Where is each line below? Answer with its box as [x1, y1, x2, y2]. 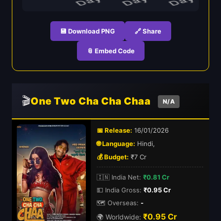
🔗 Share [134, 27, 161, 35]
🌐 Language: [97, 140, 135, 147]
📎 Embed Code [86, 47, 135, 55]
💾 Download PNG [60, 27, 115, 35]
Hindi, [135, 140, 155, 147]
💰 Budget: [97, 153, 129, 161]
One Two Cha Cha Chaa [31, 95, 153, 107]
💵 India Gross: [97, 186, 142, 194]
